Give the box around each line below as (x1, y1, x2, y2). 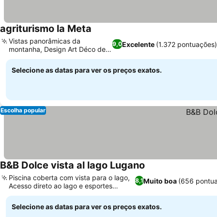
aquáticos (9, 190, 40, 198)
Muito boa (143, 176, 177, 185)
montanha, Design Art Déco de (9, 45, 106, 53)
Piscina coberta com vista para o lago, (9, 173, 130, 182)
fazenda (9, 53, 35, 62)
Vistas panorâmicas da (9, 37, 80, 45)
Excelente (122, 40, 155, 48)
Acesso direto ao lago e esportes (9, 182, 112, 190)
